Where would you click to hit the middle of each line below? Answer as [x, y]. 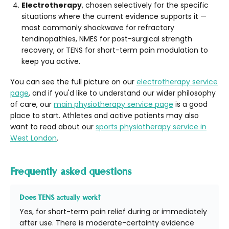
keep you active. [51, 61]
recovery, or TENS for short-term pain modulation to [115, 50]
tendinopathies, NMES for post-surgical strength [107, 39]
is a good [190, 104]
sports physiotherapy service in [151, 127]
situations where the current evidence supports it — [114, 16]
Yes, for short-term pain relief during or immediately [113, 211]
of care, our [32, 104]
